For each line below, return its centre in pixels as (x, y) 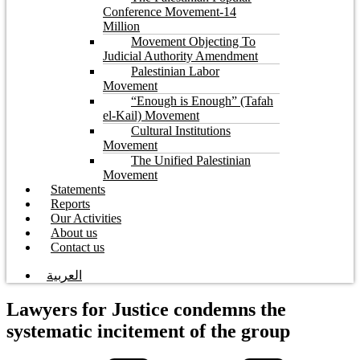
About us (74, 233)
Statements (78, 190)
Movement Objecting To (193, 42)
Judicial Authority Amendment (180, 56)
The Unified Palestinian (191, 161)
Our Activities (86, 219)
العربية (64, 276)
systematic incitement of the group (148, 331)
